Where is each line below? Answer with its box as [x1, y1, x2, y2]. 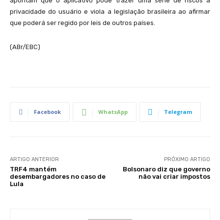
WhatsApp [98, 108, 128, 115]
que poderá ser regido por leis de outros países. [10, 19, 155, 27]
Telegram [164, 108, 192, 115]
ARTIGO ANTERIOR [10, 156, 59, 163]
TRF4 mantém [10, 165, 56, 173]
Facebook [34, 108, 61, 115]
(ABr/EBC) [10, 43, 40, 51]
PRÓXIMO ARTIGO [164, 156, 210, 163]
